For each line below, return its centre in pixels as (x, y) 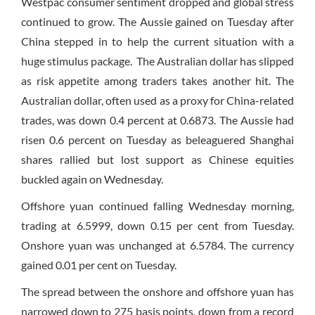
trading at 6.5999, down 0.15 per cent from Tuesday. (157, 226)
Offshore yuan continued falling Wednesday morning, (157, 206)
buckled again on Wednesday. (92, 179)
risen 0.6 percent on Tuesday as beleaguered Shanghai (157, 140)
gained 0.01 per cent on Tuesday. (99, 265)
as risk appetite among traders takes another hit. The (157, 81)
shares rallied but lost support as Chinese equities (157, 160)
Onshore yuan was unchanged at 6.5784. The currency (157, 245)
